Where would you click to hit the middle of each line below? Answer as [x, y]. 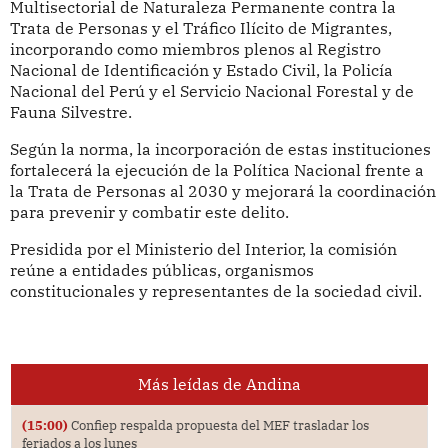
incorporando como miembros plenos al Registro [195, 49]
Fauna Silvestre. [70, 112]
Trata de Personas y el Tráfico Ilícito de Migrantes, [200, 28]
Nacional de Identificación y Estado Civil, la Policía [201, 70]
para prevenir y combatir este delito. [149, 212]
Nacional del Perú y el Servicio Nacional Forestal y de [211, 91]
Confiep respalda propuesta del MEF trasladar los [218, 424]
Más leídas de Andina [219, 383]
